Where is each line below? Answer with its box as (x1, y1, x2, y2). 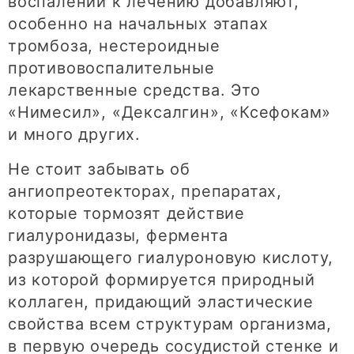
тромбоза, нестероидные (8, 36, 220, 56)
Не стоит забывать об (8, 160, 191, 179)
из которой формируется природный (8, 270, 315, 290)
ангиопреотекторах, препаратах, (8, 182, 282, 201)
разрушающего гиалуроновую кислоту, (8, 248, 334, 268)
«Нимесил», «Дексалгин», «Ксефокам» (8, 103, 332, 122)
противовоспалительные (8, 58, 215, 78)
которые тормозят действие (8, 204, 245, 224)
